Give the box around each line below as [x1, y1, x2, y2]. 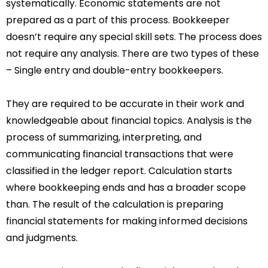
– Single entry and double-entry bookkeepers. [6, 63, 223, 78]
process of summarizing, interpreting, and [6, 130, 202, 145]
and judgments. [6, 231, 78, 245]
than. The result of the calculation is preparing [6, 197, 223, 212]
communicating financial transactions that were [6, 147, 233, 162]
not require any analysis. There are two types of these [6, 47, 259, 61]
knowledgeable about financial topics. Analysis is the [6, 114, 252, 128]
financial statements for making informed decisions [6, 214, 248, 229]
